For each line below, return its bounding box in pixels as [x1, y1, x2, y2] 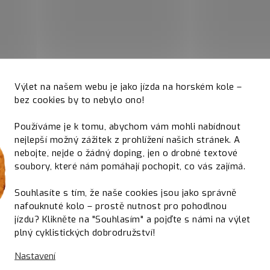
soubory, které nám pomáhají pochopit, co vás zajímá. [14, 160, 245, 172]
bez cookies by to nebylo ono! [14, 93, 145, 106]
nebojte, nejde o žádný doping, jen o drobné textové [14, 146, 238, 159]
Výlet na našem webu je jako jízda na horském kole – [14, 80, 242, 93]
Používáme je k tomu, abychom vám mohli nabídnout [14, 120, 240, 133]
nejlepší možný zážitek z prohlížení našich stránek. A [14, 133, 240, 146]
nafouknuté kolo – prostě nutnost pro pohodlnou [14, 199, 227, 212]
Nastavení [14, 250, 55, 262]
